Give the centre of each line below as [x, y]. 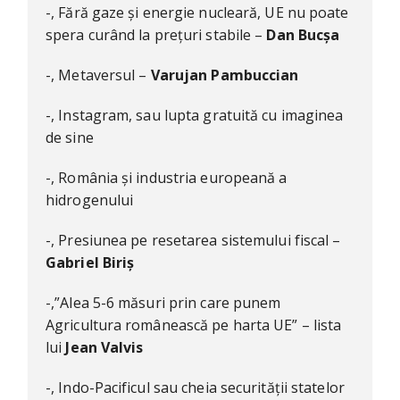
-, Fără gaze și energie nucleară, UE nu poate [197, 13]
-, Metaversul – [98, 75]
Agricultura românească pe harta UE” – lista [194, 325]
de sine [70, 138]
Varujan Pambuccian [225, 75]
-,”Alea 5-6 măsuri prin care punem [163, 303]
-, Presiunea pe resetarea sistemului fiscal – [193, 241]
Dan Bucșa [303, 35]
